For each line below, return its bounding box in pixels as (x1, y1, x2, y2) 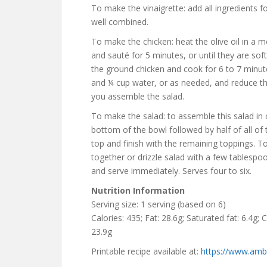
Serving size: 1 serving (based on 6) (91, 198, 226, 210)
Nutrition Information (91, 185, 185, 196)
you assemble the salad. (91, 91, 184, 102)
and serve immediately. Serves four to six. (91, 165, 252, 176)
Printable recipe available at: (91, 246, 201, 257)
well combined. (91, 16, 148, 27)
